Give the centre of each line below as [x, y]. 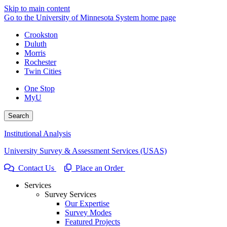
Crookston [41, 35]
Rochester [40, 62]
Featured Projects [92, 222]
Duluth [35, 44]
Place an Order [98, 168]
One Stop [40, 88]
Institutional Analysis [37, 134]
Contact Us [35, 168]
